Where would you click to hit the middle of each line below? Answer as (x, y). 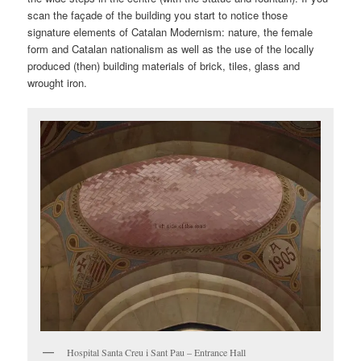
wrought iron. (58, 83)
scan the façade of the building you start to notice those (158, 15)
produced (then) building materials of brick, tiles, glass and (164, 66)
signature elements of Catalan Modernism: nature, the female (170, 32)
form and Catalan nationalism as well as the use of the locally (171, 49)
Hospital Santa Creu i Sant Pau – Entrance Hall (157, 353)
